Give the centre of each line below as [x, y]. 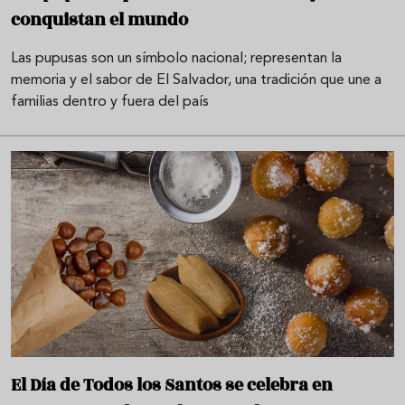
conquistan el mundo [99, 20]
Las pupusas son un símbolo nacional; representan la [176, 59]
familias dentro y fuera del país [110, 103]
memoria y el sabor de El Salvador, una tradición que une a [196, 81]
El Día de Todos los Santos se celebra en [172, 385]
